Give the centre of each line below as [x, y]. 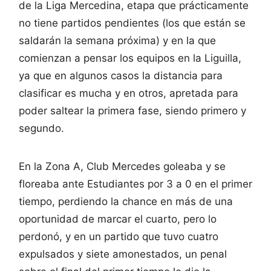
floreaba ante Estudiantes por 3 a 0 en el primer [135, 184]
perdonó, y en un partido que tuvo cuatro [119, 236]
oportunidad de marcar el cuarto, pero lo [118, 219]
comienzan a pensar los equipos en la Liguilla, [130, 58]
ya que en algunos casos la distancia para [121, 75]
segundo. [41, 128]
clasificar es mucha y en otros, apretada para [129, 93]
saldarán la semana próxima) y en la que [117, 40]
